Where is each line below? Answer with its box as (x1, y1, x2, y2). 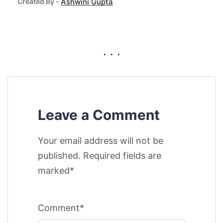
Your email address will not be (38, 135, 163, 146)
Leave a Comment (38, 107, 160, 123)
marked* (38, 165, 74, 176)
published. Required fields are (38, 150, 161, 161)
